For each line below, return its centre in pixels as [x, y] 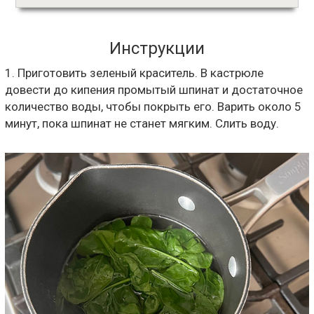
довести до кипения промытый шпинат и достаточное [154, 89]
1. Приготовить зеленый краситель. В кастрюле [134, 73]
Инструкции [157, 48]
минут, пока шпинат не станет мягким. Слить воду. [142, 123]
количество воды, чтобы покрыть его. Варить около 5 [153, 106]
